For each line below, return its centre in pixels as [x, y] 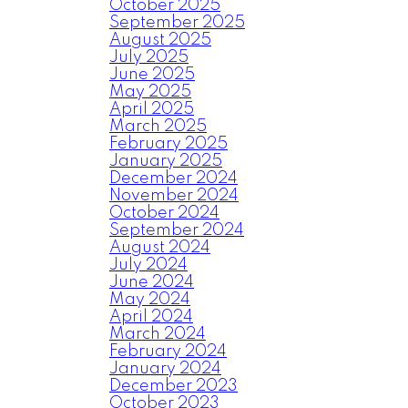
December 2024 [173, 178]
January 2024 [165, 369]
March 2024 [158, 334]
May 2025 [150, 92]
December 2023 [173, 386]
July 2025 [149, 57]
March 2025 [158, 127]
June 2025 [152, 75]
